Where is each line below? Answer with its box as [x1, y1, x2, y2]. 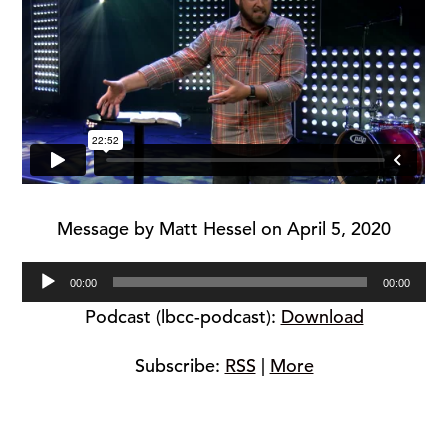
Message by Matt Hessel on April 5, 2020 [57, 216, 391, 240]
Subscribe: [134, 353, 225, 377]
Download [280, 304, 364, 328]
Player [223, 293, 273, 317]
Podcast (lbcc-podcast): [84, 304, 281, 328]
